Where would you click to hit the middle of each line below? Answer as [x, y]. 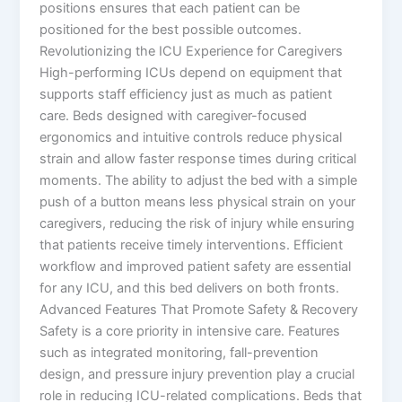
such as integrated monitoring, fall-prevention [179, 353]
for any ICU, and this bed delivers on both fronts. [190, 288]
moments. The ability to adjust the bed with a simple [199, 181]
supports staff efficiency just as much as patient [186, 95]
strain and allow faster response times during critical [198, 159]
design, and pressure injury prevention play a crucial [197, 375]
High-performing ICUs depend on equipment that [191, 73]
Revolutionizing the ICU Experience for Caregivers [192, 52]
